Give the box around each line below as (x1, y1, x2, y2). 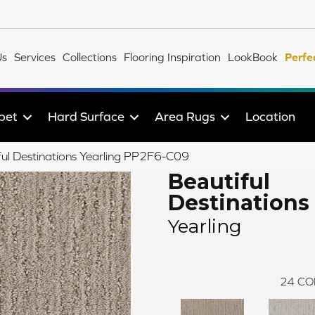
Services (14, 50, 56, 63)
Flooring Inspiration (124, 50, 221, 63)
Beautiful (168, 168, 270, 195)
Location (245, 108, 295, 124)
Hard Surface (48, 108, 124, 124)
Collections (63, 50, 117, 63)
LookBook (228, 50, 278, 63)
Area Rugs (155, 108, 215, 124)
